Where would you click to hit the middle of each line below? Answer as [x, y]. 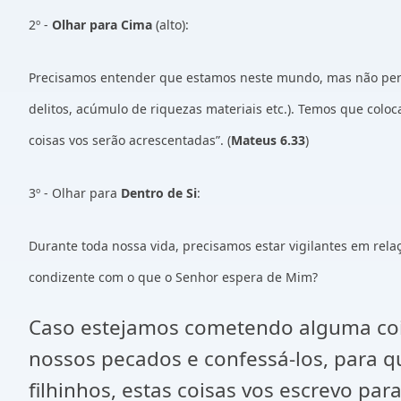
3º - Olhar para [75, 193]
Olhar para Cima [102, 25]
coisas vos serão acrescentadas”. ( [130, 140]
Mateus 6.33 [268, 140]
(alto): [171, 25]
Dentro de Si [159, 193]
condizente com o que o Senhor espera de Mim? [173, 277]
